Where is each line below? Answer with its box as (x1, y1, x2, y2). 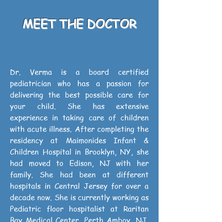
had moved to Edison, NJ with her (10, 158, 149, 168)
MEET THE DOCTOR (22, 15, 136, 32)
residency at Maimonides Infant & (10, 135, 149, 145)
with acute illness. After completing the (10, 124, 149, 134)
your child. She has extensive (10, 101, 149, 111)
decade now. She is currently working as (10, 192, 149, 202)
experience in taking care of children (10, 112, 149, 122)
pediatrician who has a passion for (10, 78, 149, 88)
